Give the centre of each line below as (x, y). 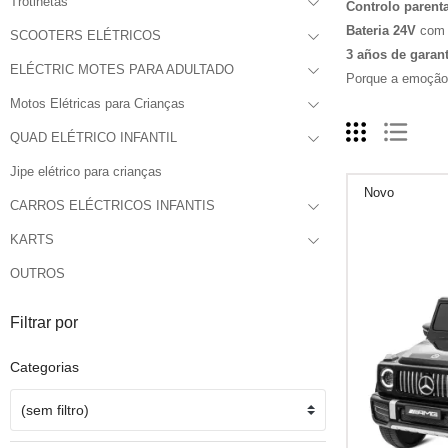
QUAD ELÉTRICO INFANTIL (93, 137)
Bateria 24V (381, 31)
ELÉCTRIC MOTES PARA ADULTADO (122, 69)
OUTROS (37, 273)
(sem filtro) (55, 410)
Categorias (44, 367)
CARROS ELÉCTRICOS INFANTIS (112, 205)
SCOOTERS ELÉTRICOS (85, 35)
